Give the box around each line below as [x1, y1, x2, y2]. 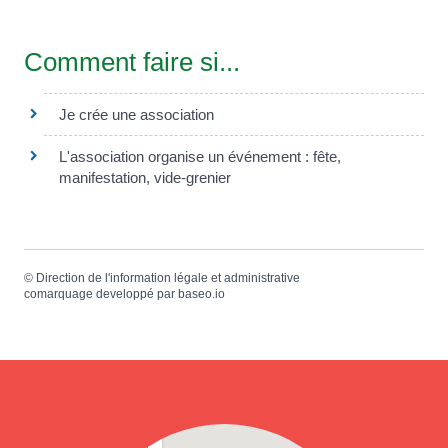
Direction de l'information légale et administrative [36, 270, 300, 285]
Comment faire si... [24, 46, 240, 77]
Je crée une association [59, 105, 214, 123]
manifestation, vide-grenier [59, 168, 231, 186]
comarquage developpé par [24, 286, 178, 301]
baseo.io [178, 286, 225, 301]
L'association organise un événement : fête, [59, 147, 341, 165]
